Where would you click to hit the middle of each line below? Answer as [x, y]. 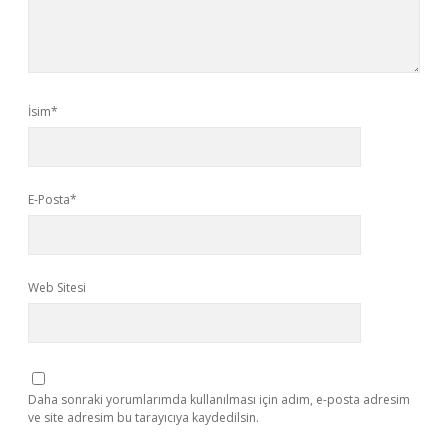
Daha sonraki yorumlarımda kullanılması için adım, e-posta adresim [219, 399]
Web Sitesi [57, 287]
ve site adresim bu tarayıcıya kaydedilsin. [143, 417]
